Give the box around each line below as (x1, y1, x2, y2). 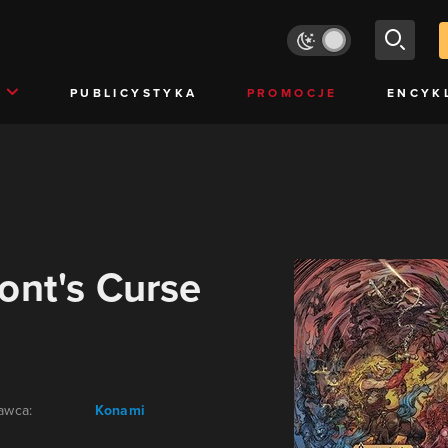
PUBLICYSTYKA (69, 84, 198, 101)
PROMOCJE (246, 84, 338, 101)
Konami (94, 400, 145, 420)
